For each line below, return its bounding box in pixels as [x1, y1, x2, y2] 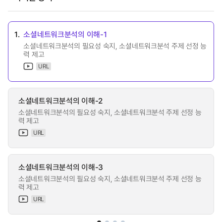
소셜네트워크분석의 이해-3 [18, 161, 104, 172]
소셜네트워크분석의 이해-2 [18, 95, 103, 106]
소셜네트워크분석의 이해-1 [23, 28, 107, 40]
